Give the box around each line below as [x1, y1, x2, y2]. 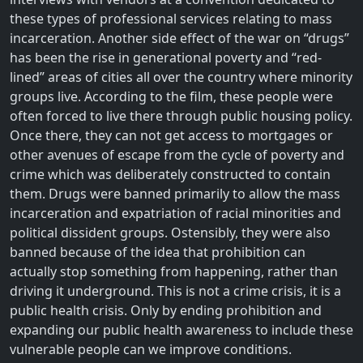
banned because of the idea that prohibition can [10, 242, 305, 261]
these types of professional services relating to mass [10, 9, 332, 28]
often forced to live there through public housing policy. [10, 106, 352, 125]
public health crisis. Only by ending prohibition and [10, 301, 322, 319]
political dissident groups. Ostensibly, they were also [10, 223, 331, 241]
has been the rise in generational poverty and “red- [10, 48, 322, 66]
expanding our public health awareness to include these [10, 320, 353, 339]
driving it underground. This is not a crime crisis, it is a [10, 281, 341, 300]
